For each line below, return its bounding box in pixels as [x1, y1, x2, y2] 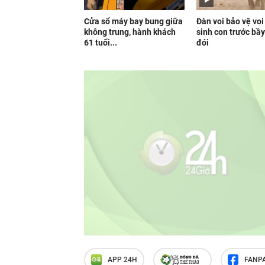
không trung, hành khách [84, 27, 176, 37]
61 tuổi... [84, 38, 117, 47]
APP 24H [108, 255, 137, 264]
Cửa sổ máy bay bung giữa [84, 17, 183, 26]
